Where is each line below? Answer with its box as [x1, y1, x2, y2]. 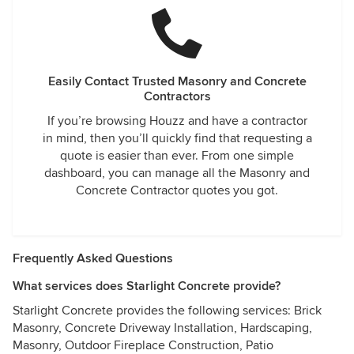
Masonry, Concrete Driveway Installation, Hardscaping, [13, 320, 312, 336]
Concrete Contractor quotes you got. [76, 183, 278, 198]
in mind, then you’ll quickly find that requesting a [42, 130, 312, 146]
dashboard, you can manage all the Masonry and [44, 165, 310, 181]
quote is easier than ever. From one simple [60, 148, 294, 164]
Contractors [143, 88, 211, 104]
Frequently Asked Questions [13, 250, 173, 266]
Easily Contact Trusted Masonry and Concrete [47, 73, 307, 89]
